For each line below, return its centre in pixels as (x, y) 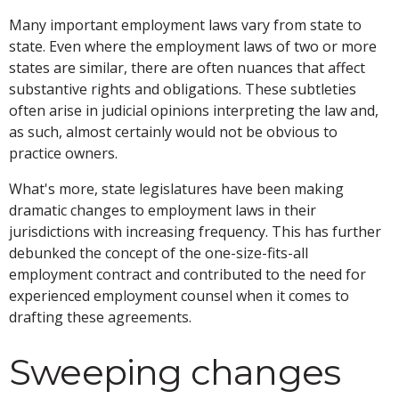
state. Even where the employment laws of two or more (193, 47)
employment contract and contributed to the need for (187, 275)
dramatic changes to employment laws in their (163, 211)
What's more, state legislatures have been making (176, 189)
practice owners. (63, 154)
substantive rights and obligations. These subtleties (183, 90)
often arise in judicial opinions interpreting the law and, (194, 111)
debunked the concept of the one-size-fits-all (159, 253)
